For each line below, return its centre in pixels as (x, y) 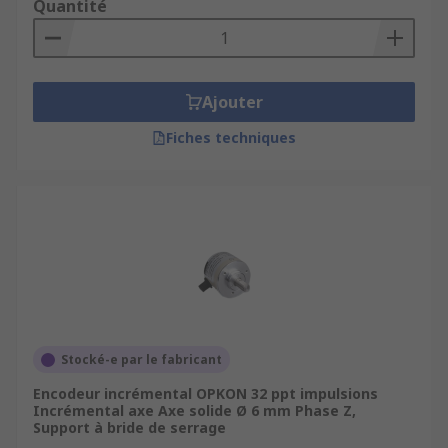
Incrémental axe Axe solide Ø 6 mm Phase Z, (194, 410)
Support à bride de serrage (129, 427)
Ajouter (232, 102)
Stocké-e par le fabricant (141, 359)
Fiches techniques (231, 137)
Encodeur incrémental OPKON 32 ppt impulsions (205, 393)
